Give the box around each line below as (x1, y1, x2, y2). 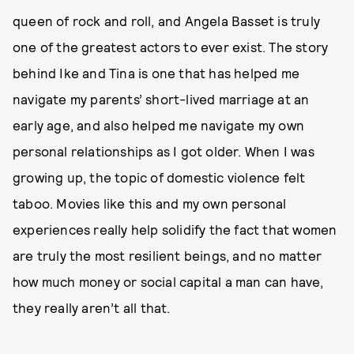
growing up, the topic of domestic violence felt (13, 169, 306, 186)
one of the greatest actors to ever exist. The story (13, 39, 329, 55)
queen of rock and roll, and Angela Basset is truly (13, 13, 321, 29)
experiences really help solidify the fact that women (13, 221, 337, 238)
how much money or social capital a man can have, (13, 273, 324, 290)
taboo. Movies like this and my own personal (13, 195, 287, 212)
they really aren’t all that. (13, 299, 171, 316)
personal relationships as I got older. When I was (13, 143, 314, 160)
